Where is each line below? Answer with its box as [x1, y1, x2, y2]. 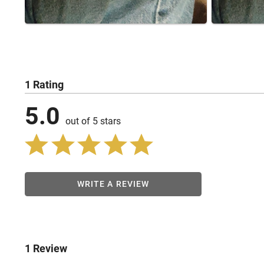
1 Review [25, 242, 67, 255]
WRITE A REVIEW [77, 179, 150, 189]
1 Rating [25, 78, 64, 91]
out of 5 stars [65, 115, 121, 127]
